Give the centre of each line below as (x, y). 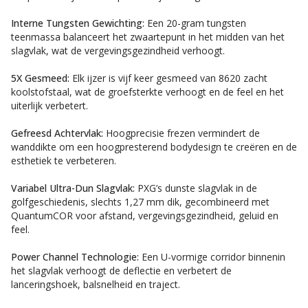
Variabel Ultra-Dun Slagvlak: (73, 188)
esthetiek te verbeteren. (64, 161)
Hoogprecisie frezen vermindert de (181, 133)
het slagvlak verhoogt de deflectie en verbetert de (121, 271)
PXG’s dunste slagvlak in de (196, 188)
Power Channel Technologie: (75, 257)
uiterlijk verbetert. (49, 106)
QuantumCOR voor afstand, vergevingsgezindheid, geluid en (145, 216)
